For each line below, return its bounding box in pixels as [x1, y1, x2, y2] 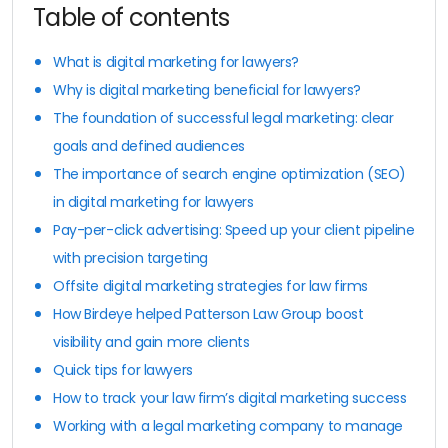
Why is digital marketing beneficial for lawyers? [53, 79, 361, 100]
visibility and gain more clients [53, 331, 250, 352]
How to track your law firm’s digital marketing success [53, 387, 407, 408]
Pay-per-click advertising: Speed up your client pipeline [53, 219, 415, 240]
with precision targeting [53, 247, 208, 268]
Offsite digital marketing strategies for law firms [53, 275, 368, 296]
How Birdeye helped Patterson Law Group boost [53, 303, 364, 324]
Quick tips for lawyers [53, 359, 193, 380]
